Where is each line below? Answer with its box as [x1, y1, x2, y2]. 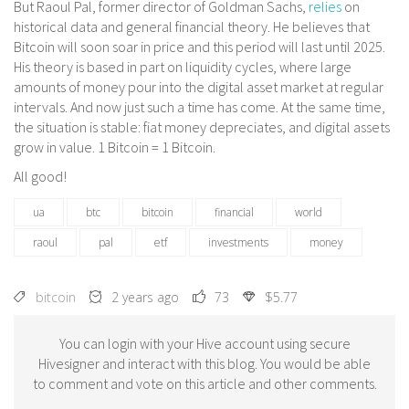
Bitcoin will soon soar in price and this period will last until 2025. [14, 37, 385, 57]
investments [208, 235, 268, 251]
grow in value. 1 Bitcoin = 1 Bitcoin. [14, 138, 215, 157]
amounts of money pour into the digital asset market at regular [14, 78, 383, 97]
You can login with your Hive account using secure [58, 334, 351, 353]
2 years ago [111, 288, 179, 307]
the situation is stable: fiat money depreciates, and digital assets [14, 118, 390, 137]
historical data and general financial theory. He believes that [14, 17, 370, 37]
